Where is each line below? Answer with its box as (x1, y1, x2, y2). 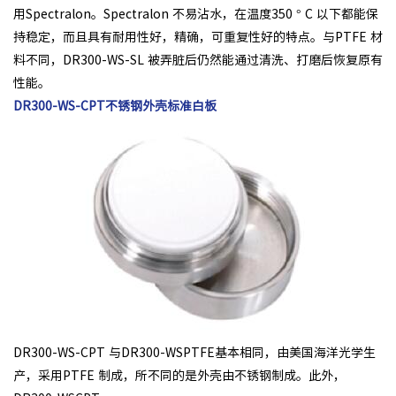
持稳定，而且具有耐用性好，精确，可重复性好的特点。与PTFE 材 (13, 31, 383, 44)
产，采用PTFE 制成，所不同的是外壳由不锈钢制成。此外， (13, 369, 346, 383)
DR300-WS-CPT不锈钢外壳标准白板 (13, 100, 217, 113)
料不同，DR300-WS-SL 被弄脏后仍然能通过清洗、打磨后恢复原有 (13, 54, 383, 67)
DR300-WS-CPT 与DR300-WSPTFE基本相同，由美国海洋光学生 (13, 346, 376, 360)
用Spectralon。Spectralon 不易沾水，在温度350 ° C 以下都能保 (13, 8, 378, 21)
